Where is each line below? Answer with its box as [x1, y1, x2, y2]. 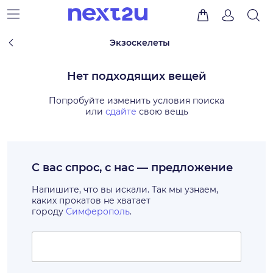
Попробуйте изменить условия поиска [49, 95, 224, 106]
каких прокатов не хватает [32, 195, 151, 206]
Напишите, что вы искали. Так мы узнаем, [32, 184, 218, 195]
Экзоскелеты [110, 37, 171, 48]
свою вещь [136, 106, 188, 117]
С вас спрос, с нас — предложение [32, 161, 233, 174]
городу [32, 206, 66, 217]
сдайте [105, 106, 136, 117]
